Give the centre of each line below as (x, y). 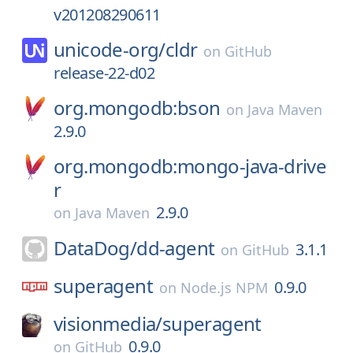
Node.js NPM (224, 288)
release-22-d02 (104, 73)
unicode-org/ (110, 49)
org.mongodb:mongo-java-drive (190, 166)
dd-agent (176, 248)
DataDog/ (95, 248)
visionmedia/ (108, 323)
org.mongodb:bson (137, 108)
